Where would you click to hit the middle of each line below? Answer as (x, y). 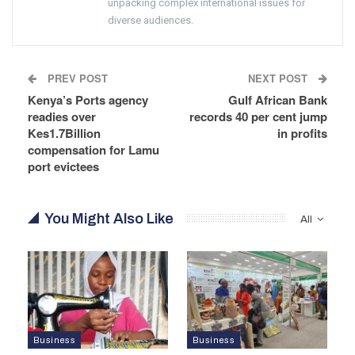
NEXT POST (279, 78)
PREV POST (76, 78)
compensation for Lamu (94, 149)
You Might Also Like (109, 218)
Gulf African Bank (278, 99)
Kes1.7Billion (64, 133)
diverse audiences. (151, 20)
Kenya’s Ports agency (88, 99)
